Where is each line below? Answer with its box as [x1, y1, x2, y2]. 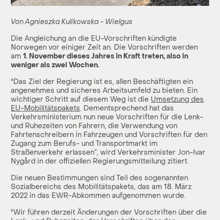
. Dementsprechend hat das [80, 104, 174, 113]
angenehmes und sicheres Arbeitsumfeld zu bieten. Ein [11, 86, 198, 96]
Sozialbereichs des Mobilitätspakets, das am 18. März [11, 182, 192, 192]
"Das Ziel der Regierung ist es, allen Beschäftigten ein [11, 77, 193, 87]
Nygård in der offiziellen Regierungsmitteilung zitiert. [11, 157, 189, 166]
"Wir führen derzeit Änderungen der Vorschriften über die [11, 208, 207, 218]
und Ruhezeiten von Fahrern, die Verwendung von [11, 121, 178, 131]
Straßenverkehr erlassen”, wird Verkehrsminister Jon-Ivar [11, 148, 206, 158]
